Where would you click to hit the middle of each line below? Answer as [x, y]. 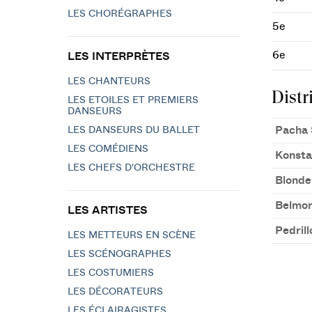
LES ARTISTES [108, 210]
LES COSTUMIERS [111, 273]
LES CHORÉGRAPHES [120, 14]
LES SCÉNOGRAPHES [119, 254]
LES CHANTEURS [109, 81]
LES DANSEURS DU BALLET [134, 130]
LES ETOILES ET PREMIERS [133, 100]
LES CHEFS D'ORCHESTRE [131, 168]
